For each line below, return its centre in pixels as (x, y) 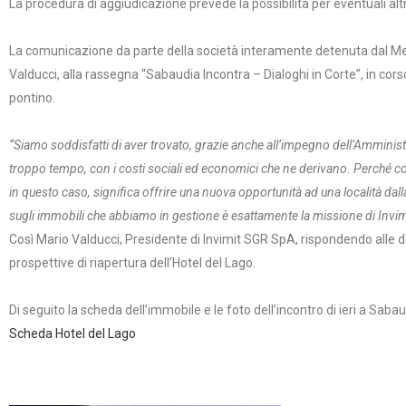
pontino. (32, 98)
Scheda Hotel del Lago (72, 333)
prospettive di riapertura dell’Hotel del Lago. (132, 263)
